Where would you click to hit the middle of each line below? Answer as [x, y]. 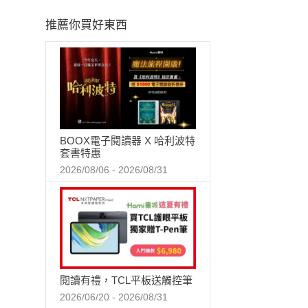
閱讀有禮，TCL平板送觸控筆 [126, 280]
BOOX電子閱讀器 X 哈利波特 [128, 141]
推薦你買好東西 [87, 25]
